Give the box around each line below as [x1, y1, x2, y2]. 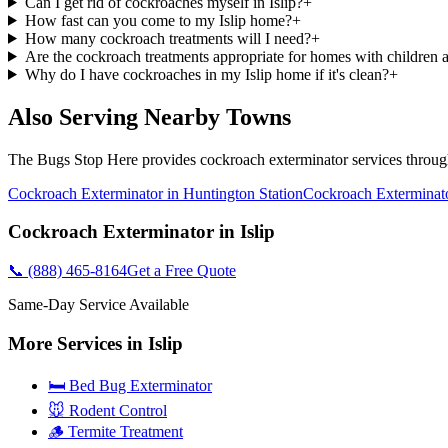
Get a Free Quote [127, 262, 236, 280]
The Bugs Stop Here [8, 150, 138, 168]
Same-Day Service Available [8, 296, 189, 314]
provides [138, 150, 200, 168]
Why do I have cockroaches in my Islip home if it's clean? [24, 65, 389, 83]
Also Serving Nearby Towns [8, 103, 291, 130]
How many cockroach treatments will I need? [24, 29, 311, 47]
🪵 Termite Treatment [48, 422, 183, 440]
